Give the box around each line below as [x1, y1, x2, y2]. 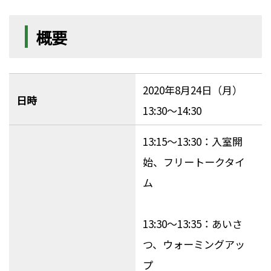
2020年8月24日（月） [142, 82, 243, 98]
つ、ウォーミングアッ [142, 237, 245, 252]
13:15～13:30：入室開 [142, 134, 243, 149]
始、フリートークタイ [142, 154, 245, 170]
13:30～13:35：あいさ [142, 216, 243, 232]
